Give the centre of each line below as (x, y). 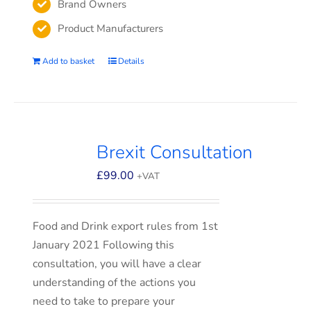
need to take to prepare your (104, 301)
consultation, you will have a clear (117, 264)
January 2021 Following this (104, 245)
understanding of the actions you (115, 283)
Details (132, 61)
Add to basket (69, 61)
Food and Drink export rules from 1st (126, 226)
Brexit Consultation (175, 152)
